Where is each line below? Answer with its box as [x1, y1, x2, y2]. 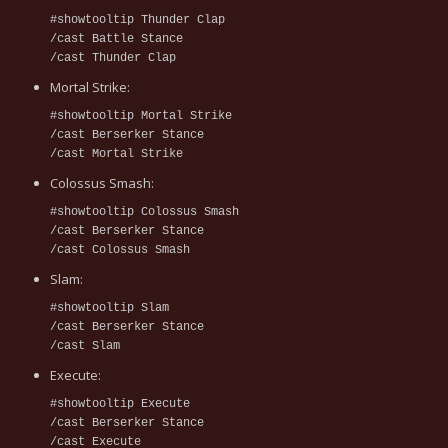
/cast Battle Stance [50, 31, 183, 46]
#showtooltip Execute [50, 396, 190, 411]
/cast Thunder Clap [50, 50, 176, 65]
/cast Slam [50, 338, 120, 353]
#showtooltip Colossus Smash [50, 204, 239, 219]
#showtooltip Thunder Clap [50, 12, 225, 27]
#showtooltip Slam [50, 300, 169, 315]
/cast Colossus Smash [50, 242, 190, 257]
